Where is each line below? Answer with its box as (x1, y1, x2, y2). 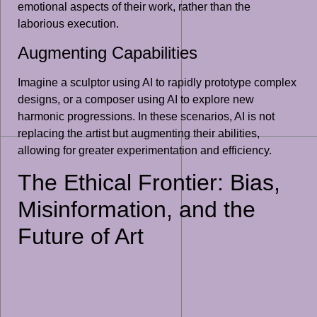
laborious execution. (18, 18, 119, 30)
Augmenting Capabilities (18, 42, 197, 62)
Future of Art (18, 224, 144, 250)
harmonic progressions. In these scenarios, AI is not (18, 110, 275, 122)
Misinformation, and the (18, 197, 255, 223)
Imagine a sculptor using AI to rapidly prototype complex (18, 76, 296, 88)
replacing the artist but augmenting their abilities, (18, 127, 260, 139)
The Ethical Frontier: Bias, (18, 170, 280, 196)
